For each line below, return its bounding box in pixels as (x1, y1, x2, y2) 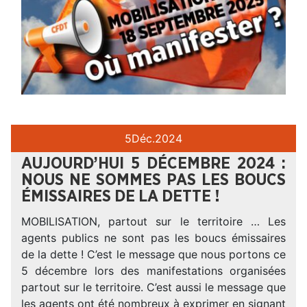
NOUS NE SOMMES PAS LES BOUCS (21, 172, 286, 189)
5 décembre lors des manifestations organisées (21, 264, 286, 278)
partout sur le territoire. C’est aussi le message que (21, 280, 286, 295)
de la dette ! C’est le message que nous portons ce (21, 247, 286, 262)
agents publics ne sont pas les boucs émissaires (21, 231, 286, 245)
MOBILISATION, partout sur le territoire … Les (21, 214, 286, 229)
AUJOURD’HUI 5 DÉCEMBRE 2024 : (21, 156, 286, 173)
